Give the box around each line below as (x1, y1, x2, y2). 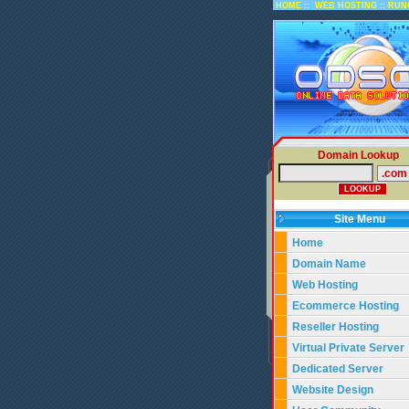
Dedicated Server (292, 362, 386, 375)
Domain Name (292, 257, 366, 270)
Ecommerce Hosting (292, 299, 399, 312)
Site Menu (333, 213, 393, 225)
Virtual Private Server (292, 341, 407, 354)
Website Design (292, 383, 373, 396)
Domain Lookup (317, 149, 399, 162)
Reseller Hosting (292, 320, 379, 333)
